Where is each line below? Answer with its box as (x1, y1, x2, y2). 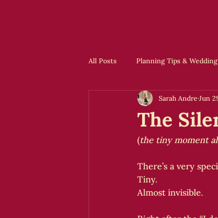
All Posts (89, 56, 117, 65)
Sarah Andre (159, 93, 198, 103)
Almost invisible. (137, 187, 203, 198)
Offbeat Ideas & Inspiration (108, 95, 196, 104)
